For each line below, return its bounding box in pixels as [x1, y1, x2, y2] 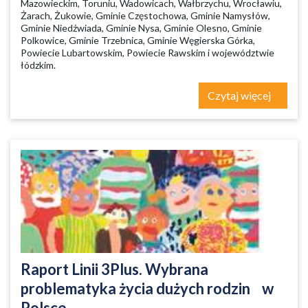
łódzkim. [21, 59, 56, 71]
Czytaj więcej [208, 89, 273, 102]
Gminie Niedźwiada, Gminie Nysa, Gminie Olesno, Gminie [21, 22, 262, 34]
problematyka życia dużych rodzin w [21, 279, 274, 298]
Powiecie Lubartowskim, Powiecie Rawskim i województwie [21, 47, 274, 58]
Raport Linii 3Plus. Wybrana [21, 260, 208, 278]
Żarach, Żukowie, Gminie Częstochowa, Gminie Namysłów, [21, 10, 270, 21]
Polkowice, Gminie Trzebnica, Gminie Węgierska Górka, [21, 34, 255, 46]
